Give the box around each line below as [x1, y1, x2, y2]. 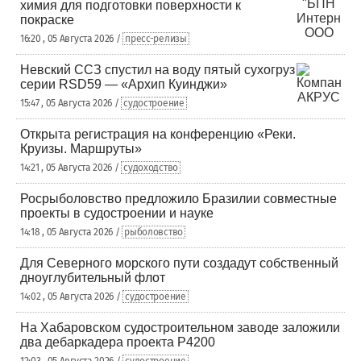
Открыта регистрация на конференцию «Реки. [20, 127, 296, 141]
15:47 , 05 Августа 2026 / [20, 98, 122, 109]
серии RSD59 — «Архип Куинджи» [20, 77, 227, 91]
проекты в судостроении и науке [20, 206, 214, 220]
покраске [20, 13, 74, 27]
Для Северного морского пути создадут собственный [20, 256, 338, 270]
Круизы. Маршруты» [20, 142, 142, 156]
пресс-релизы [125, 33, 187, 44]
